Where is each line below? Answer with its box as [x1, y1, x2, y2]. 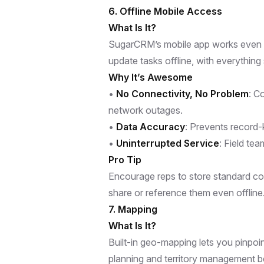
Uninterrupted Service [116, 137, 219, 149]
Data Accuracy [116, 120, 185, 133]
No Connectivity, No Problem [116, 87, 249, 100]
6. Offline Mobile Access [108, 5, 222, 17]
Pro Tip [108, 153, 141, 166]
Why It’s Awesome [108, 71, 193, 83]
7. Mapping [108, 203, 157, 215]
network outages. [108, 104, 183, 116]
